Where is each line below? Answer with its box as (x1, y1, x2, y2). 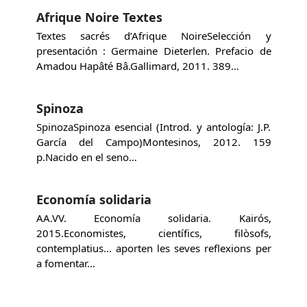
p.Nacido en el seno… (36, 150, 137, 164)
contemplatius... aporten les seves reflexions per (36, 241, 271, 256)
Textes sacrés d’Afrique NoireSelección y (36, 29, 271, 43)
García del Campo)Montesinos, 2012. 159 (36, 135, 271, 149)
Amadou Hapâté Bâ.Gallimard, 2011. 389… (36, 59, 239, 73)
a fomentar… (36, 256, 95, 271)
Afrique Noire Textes (36, 9, 162, 26)
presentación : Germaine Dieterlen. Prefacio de (36, 44, 271, 58)
